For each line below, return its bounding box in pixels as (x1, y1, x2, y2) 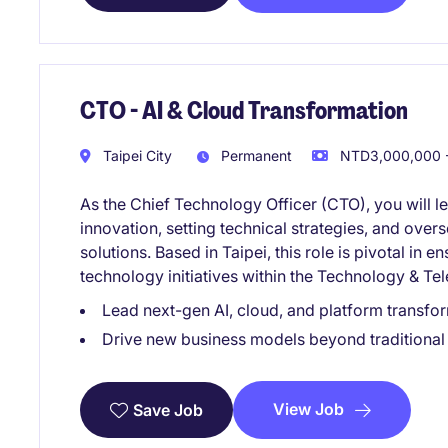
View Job (273, 399, 344, 420)
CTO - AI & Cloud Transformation (80, 94, 408, 126)
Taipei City (99, 147, 172, 165)
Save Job (133, 399, 203, 420)
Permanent (217, 147, 292, 165)
